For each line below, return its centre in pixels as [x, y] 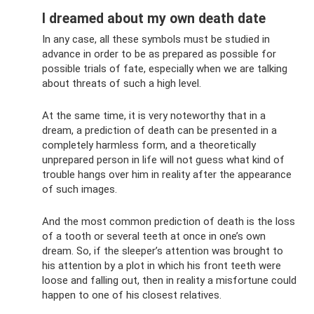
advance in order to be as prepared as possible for [159, 54]
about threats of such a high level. [122, 84]
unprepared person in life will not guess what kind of [163, 160]
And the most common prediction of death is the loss [169, 222]
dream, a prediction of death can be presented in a [159, 131]
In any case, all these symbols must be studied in [156, 40]
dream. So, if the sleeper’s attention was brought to [163, 251]
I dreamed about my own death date [154, 18]
